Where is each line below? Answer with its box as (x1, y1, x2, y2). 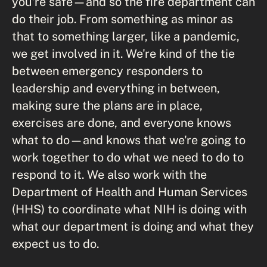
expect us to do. (12, 237, 99, 250)
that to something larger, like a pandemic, (12, 29, 240, 43)
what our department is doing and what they (12, 219, 254, 233)
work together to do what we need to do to (12, 150, 244, 164)
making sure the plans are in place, (12, 98, 203, 112)
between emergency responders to (12, 64, 203, 77)
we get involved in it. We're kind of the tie (12, 46, 235, 60)
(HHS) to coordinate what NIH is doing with (12, 202, 247, 216)
